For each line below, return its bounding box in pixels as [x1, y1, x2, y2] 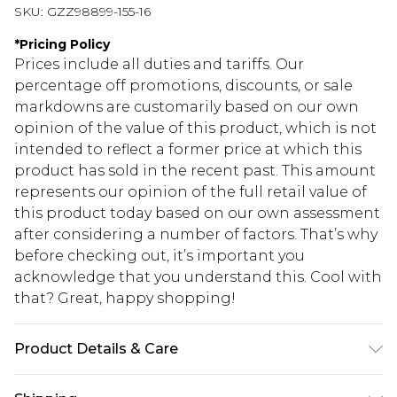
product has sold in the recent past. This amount [14, 162, 376, 180]
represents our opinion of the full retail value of [14, 183, 367, 201]
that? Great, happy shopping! [14, 290, 236, 307]
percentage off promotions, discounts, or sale [14, 77, 353, 95]
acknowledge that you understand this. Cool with [14, 269, 382, 286]
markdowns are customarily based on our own [14, 98, 359, 116]
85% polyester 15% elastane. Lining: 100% [14, 378, 313, 395]
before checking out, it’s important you [14, 247, 305, 265]
